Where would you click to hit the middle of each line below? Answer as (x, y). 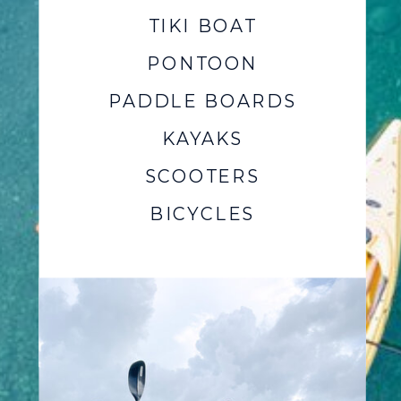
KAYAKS (203, 139)
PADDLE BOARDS (202, 101)
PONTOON (202, 64)
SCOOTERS (202, 176)
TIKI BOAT (203, 26)
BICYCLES (203, 214)
